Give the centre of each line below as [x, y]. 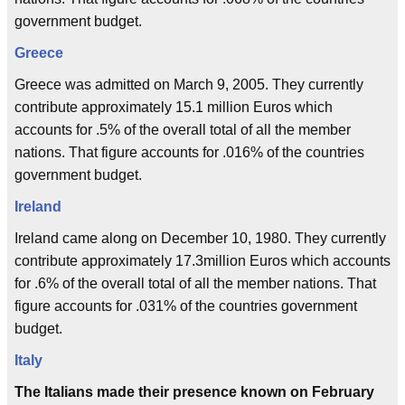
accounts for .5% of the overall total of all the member [183, 130]
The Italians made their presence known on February [194, 392]
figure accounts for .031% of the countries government [186, 306]
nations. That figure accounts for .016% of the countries [189, 152]
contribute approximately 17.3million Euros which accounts [202, 261]
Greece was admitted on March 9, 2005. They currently [189, 85]
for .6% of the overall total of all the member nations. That [195, 283]
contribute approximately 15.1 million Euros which [174, 107]
